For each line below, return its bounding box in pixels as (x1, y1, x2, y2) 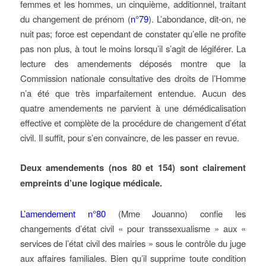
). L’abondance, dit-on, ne (148, 12, 246, 25)
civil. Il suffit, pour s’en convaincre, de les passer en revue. (20, 131, 239, 144)
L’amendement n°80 (20, 207, 106, 220)
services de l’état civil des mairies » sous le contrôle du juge (20, 237, 246, 249)
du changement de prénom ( (20, 12, 131, 25)
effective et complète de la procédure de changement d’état (20, 116, 246, 129)
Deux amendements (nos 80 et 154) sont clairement (20, 161, 246, 174)
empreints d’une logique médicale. (20, 176, 162, 189)
